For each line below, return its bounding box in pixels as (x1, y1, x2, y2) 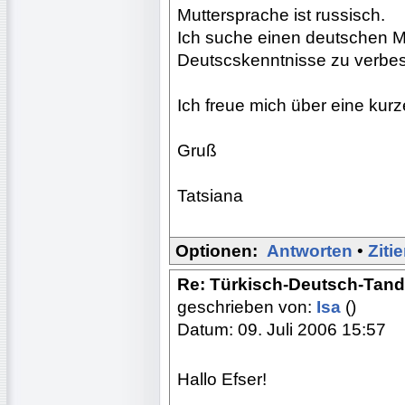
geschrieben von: (177, 297, 316, 316)
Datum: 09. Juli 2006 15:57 (177, 319, 386, 339)
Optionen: (175, 240, 258, 260)
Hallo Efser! (177, 369, 267, 389)
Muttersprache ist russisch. (177, 5, 385, 24)
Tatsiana (177, 185, 243, 205)
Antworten (267, 240, 353, 260)
